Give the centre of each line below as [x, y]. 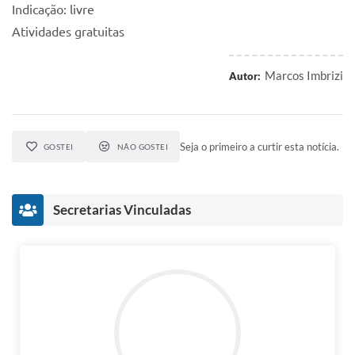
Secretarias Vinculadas [122, 210]
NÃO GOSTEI [143, 147]
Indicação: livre [53, 10]
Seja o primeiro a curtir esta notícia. [260, 147]
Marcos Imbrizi [304, 75]
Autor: [245, 76]
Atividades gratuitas [68, 32]
